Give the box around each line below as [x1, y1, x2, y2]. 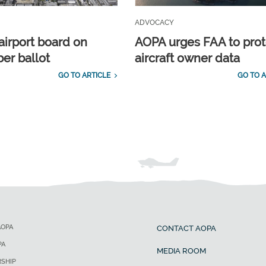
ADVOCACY [135, 18, 175, 27]
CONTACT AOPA [156, 224, 216, 233]
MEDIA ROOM [156, 246, 206, 256]
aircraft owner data [135, 51, 240, 66]
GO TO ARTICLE [58, 71, 111, 80]
